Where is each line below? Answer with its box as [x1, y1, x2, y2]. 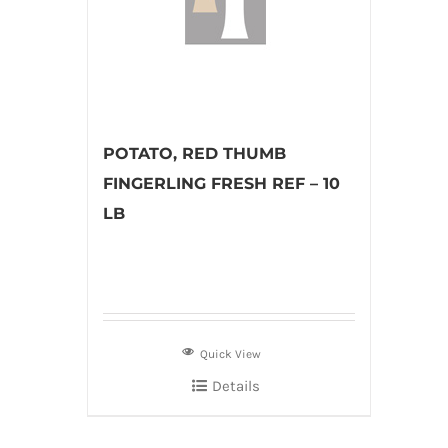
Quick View [200, 347, 262, 361]
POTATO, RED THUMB [103, 144, 286, 163]
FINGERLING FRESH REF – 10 [103, 174, 340, 193]
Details [211, 377, 260, 395]
